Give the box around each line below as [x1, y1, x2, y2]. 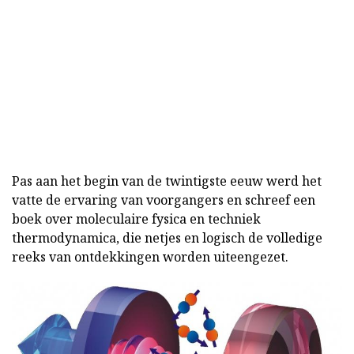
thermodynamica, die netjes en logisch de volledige [12, 228, 322, 247]
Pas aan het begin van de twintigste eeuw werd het [12, 171, 322, 190]
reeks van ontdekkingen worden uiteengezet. [12, 247, 288, 265]
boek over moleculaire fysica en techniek [12, 209, 261, 228]
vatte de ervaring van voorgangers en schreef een [12, 190, 315, 209]
